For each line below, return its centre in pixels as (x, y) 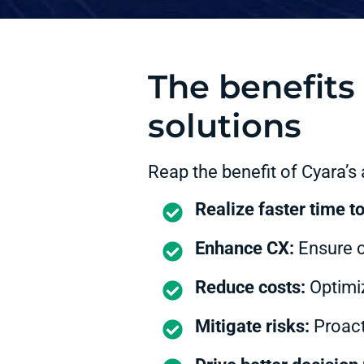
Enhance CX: (244, 248)
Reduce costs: (250, 287)
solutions (225, 126)
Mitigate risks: (252, 326)
